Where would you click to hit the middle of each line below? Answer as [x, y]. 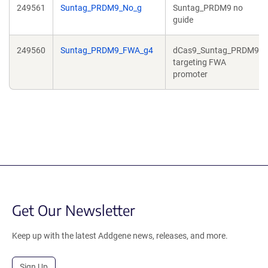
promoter [190, 74]
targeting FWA [200, 62]
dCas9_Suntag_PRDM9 [216, 50]
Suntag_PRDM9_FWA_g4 [107, 50]
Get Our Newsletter [74, 210]
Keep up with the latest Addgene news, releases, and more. [120, 236]
